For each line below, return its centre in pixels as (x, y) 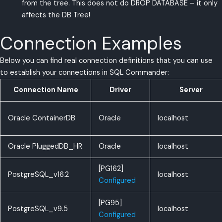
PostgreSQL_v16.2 (38, 174)
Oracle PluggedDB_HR (45, 146)
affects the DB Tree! (56, 15)
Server (191, 90)
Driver (120, 90)
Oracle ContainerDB (41, 118)
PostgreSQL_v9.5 (38, 209)
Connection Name (46, 90)
